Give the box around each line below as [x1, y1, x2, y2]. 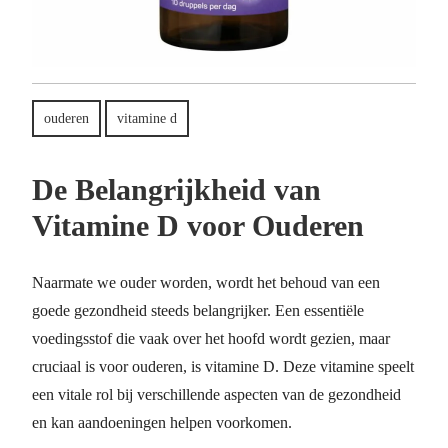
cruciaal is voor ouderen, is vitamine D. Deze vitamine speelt [32, 358, 414, 375]
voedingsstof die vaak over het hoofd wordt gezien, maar [32, 330, 390, 347]
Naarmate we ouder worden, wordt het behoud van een [32, 274, 380, 291]
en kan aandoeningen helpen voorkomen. [32, 414, 292, 431]
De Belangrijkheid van [32, 173, 321, 206]
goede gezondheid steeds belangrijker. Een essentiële [32, 302, 364, 319]
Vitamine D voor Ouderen [32, 209, 364, 242]
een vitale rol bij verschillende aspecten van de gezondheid [32, 386, 401, 403]
